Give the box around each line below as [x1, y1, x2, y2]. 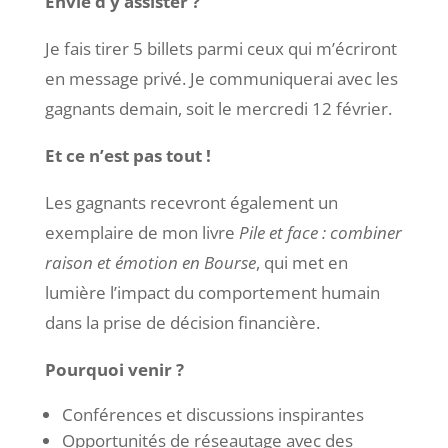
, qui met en [255, 250, 348, 274]
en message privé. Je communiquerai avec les [44, 66, 398, 90]
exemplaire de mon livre [44, 220, 239, 244]
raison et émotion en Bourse [44, 250, 256, 274]
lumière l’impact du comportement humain [44, 280, 380, 304]
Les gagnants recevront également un [44, 190, 338, 214]
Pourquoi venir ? [44, 357, 184, 381]
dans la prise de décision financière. [44, 310, 320, 334]
